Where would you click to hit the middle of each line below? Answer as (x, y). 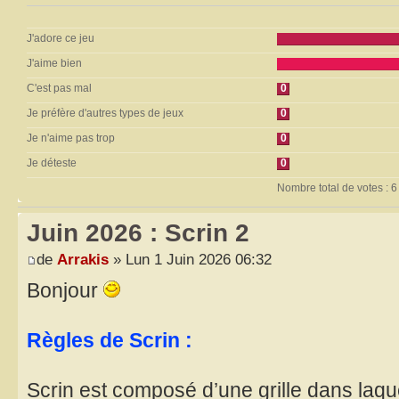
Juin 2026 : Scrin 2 (138, 232)
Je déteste (52, 163)
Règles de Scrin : (110, 341)
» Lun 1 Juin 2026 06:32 (190, 260)
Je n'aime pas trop (71, 138)
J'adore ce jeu (61, 38)
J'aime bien (54, 63)
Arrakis (83, 260)
